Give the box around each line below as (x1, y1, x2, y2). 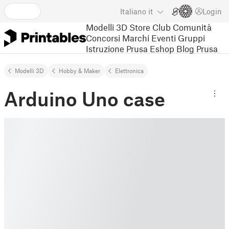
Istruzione (86, 43, 124, 54)
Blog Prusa (176, 43, 218, 54)
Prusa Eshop (126, 43, 174, 54)
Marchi (122, 32, 149, 43)
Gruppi (178, 32, 205, 43)
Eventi (151, 32, 176, 43)
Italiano (120, 7, 146, 16)
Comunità (173, 21, 212, 32)
